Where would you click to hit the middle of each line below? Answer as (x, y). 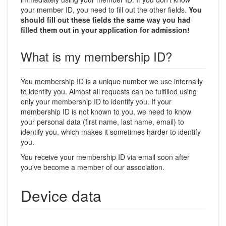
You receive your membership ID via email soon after (105, 157)
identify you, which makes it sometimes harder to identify (111, 132)
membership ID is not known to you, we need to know (106, 111)
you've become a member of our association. (93, 167)
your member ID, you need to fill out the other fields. (105, 10)
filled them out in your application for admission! (105, 30)
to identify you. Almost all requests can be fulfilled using (109, 91)
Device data (61, 195)
